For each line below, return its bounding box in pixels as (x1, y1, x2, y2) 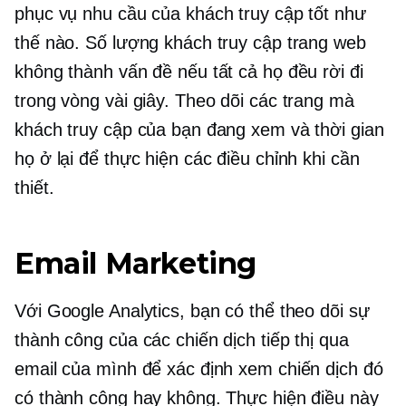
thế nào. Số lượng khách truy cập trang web (14, 33, 366, 53)
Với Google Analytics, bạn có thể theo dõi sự (14, 301, 370, 321)
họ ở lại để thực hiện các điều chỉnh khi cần (14, 149, 360, 169)
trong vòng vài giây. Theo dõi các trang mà (14, 91, 354, 111)
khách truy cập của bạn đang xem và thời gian (14, 120, 384, 140)
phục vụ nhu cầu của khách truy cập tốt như (14, 4, 366, 24)
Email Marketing (14, 246, 256, 281)
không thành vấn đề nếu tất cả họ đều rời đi (14, 62, 363, 82)
